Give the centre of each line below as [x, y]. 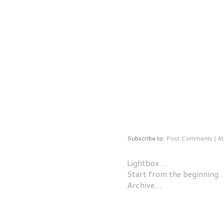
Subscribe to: [146, 138]
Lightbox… [147, 162]
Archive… [144, 184]
